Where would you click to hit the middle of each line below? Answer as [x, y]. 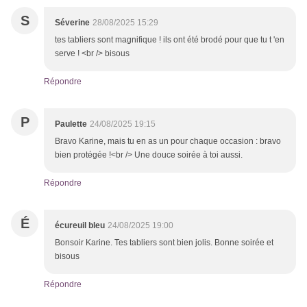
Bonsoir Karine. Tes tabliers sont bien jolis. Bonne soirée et [164, 243]
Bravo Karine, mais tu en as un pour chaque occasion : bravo [168, 142]
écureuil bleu [80, 226]
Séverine [72, 23]
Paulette [71, 124]
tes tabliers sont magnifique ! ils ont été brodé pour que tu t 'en [170, 40]
